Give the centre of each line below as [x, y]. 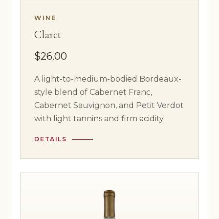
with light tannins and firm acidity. [100, 119]
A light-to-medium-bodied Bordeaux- [108, 79]
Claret [48, 34]
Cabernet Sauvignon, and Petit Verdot [109, 106]
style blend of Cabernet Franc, [93, 92]
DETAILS [51, 139]
